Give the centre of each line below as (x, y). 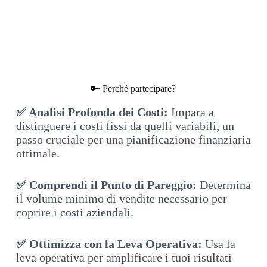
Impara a (191, 112)
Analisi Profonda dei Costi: (98, 112)
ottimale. (38, 153)
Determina (223, 185)
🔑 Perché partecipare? (133, 89)
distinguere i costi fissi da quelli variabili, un (125, 126)
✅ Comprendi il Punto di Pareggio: (106, 185)
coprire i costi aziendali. (74, 212)
